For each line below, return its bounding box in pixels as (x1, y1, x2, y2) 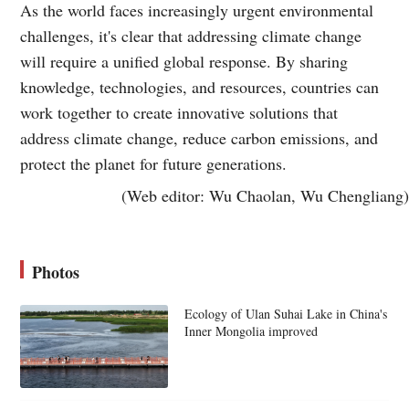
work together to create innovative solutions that (20, 101, 339, 124)
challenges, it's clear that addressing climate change (20, 25, 362, 47)
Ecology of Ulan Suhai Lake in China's (184, 305, 387, 323)
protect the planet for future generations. (20, 152, 288, 175)
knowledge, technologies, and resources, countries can (20, 76, 380, 99)
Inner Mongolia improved (184, 322, 318, 341)
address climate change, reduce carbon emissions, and (20, 127, 379, 150)
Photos (32, 260, 80, 285)
